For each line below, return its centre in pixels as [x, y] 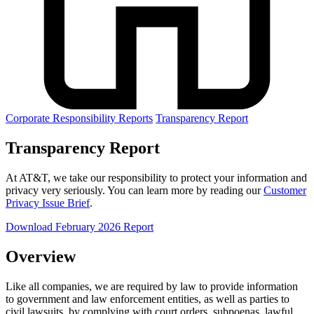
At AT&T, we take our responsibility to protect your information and [156, 177]
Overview [41, 256]
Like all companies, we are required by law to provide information [152, 286]
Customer [285, 190]
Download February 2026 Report [80, 226]
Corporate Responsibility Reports [79, 118]
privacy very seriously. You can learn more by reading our [135, 190]
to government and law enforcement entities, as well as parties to [148, 299]
